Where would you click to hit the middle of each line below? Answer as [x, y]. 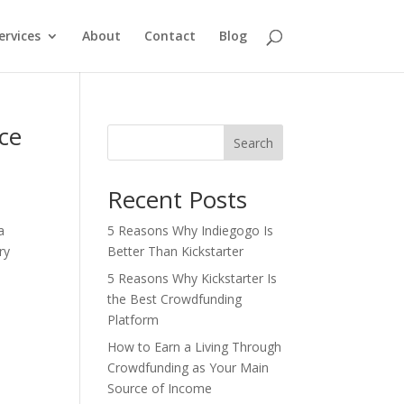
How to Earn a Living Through [195, 347]
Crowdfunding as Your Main [188, 367]
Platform [133, 320]
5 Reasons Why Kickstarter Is [193, 278]
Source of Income [160, 388]
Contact [170, 36]
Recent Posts [178, 199]
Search [253, 142]
